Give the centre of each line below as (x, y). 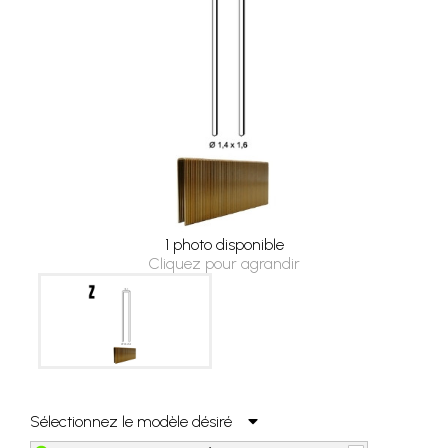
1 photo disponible (224, 244)
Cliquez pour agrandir (224, 263)
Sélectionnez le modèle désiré (139, 421)
